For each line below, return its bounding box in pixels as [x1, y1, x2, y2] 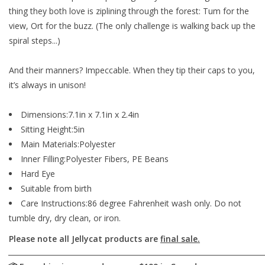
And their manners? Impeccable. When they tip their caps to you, [9, 64, 255, 76]
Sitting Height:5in [21, 124, 85, 135]
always [21, 79, 47, 91]
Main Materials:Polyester [21, 138, 115, 150]
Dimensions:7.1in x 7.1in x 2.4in [21, 109, 139, 121]
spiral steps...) [9, 35, 60, 47]
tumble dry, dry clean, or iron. [9, 212, 121, 224]
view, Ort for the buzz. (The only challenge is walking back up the [9, 20, 256, 32]
